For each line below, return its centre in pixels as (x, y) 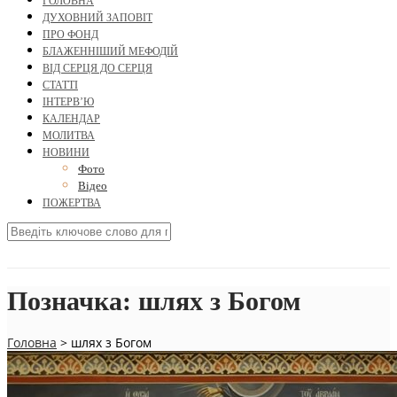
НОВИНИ (66, 153)
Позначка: (73, 301)
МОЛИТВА (69, 136)
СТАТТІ (60, 86)
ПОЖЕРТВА (72, 203)
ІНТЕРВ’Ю (68, 102)
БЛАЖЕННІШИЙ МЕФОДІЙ (110, 52)
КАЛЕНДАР (71, 119)
